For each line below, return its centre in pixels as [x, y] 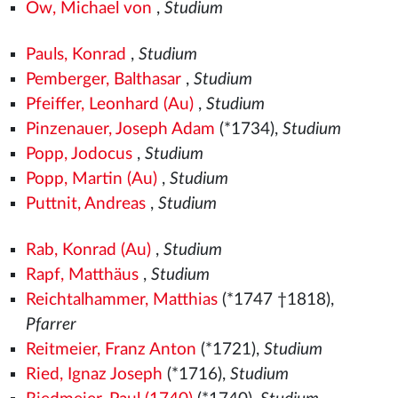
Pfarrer [51, 325]
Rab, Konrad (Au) [88, 250]
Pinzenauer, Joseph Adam [120, 129]
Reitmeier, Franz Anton [111, 350]
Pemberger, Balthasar [103, 80]
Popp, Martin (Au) [91, 179]
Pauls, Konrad [76, 55]
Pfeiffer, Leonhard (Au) [109, 104]
